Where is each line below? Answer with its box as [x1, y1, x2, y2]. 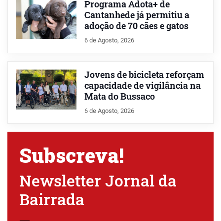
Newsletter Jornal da [19, 169, 177, 191]
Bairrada [19, 188, 84, 210]
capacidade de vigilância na [84, 79, 201, 91]
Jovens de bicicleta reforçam [84, 69, 204, 80]
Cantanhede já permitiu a [84, 9, 189, 21]
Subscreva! [19, 142, 124, 168]
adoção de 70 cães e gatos [84, 20, 188, 32]
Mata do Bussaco [84, 90, 155, 102]
